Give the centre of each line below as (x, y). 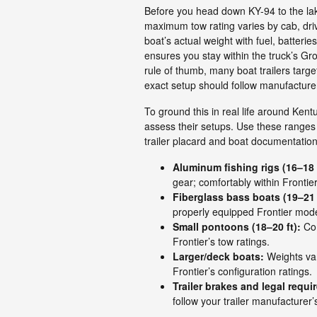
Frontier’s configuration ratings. (242, 271)
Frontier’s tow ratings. (221, 241)
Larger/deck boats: (218, 256)
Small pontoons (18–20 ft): (237, 226)
